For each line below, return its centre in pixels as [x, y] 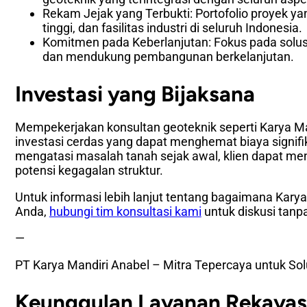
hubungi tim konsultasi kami [125, 212]
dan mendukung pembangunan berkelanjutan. [168, 56]
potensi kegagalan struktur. [89, 171]
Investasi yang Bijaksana [135, 94]
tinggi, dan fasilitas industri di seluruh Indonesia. [172, 27]
